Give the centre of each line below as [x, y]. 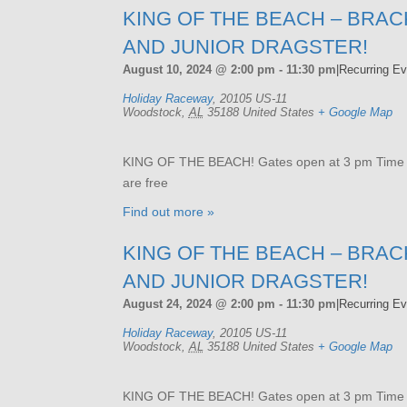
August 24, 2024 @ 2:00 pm [199, 303]
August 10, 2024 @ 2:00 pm [199, 69]
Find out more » [168, 211]
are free [145, 182]
